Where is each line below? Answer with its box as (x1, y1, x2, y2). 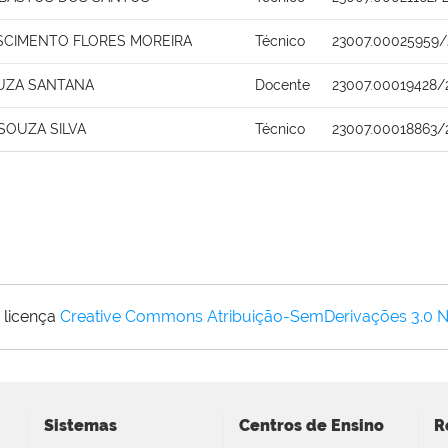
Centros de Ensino (239, 415, 384, 435)
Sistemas (44, 415, 117, 435)
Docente (255, 76, 310, 93)
